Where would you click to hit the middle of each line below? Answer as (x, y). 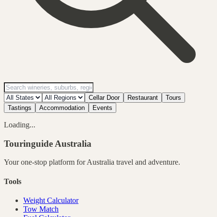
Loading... (20, 124)
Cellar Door (104, 97)
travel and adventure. (147, 162)
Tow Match (41, 209)
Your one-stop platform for (45, 162)
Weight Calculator (51, 200)
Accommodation (62, 108)
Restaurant (143, 97)
